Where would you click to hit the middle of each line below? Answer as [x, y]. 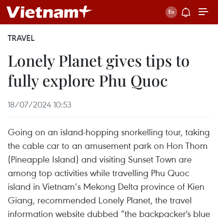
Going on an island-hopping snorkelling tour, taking [109, 132]
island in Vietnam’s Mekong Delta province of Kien [106, 186]
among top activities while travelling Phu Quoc [99, 173]
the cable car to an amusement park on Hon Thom [108, 145]
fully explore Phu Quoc [88, 80]
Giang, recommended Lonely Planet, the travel [100, 200]
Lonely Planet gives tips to [99, 60]
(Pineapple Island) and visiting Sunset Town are [100, 159]
